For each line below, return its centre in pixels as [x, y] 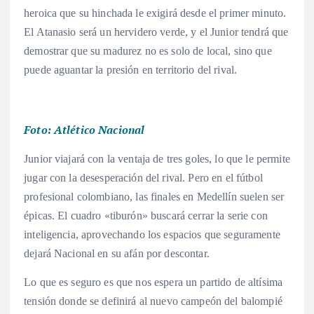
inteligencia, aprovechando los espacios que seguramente [152, 234]
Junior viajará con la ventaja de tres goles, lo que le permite [157, 158]
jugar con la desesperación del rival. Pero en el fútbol [143, 177]
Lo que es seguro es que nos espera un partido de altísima [153, 282]
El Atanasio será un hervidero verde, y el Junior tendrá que [156, 32]
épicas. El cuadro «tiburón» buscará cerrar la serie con [146, 215]
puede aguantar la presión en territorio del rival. [132, 69]
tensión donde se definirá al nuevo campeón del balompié [153, 301]
